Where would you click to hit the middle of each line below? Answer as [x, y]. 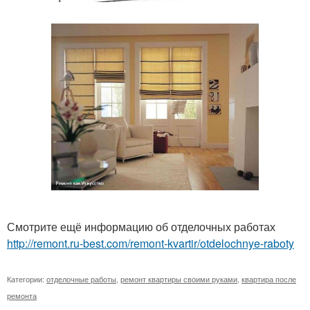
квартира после [269, 279]
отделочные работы [81, 279]
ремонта [22, 295]
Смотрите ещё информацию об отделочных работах [141, 226]
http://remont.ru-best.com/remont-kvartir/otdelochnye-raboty [151, 243]
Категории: [27, 279]
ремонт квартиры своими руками [179, 279]
